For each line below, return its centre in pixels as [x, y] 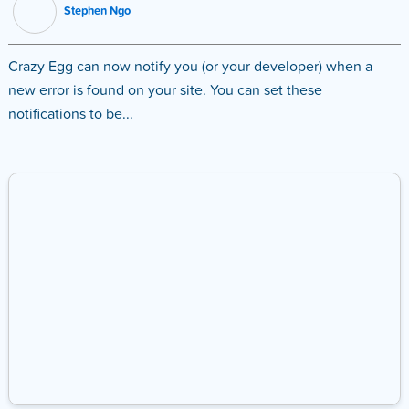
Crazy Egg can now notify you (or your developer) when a [190, 67]
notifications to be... [70, 115]
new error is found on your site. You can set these [165, 91]
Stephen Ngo [97, 12]
